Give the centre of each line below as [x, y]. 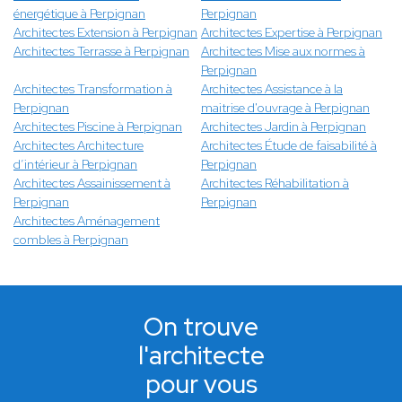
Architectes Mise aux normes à [283, 52]
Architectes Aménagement [87, 221]
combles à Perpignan [71, 240]
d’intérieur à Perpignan [75, 165]
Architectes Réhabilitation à [275, 184]
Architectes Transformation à [93, 89]
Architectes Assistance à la [272, 89]
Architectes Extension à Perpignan [105, 33]
